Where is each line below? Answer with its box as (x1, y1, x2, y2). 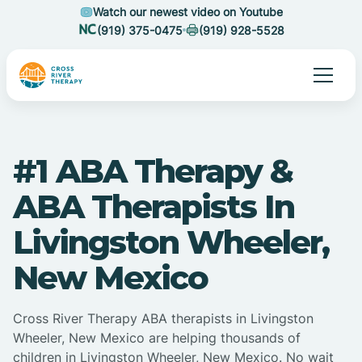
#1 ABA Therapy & (13, 151, 293, 192)
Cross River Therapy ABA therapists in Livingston (13, 310, 314, 327)
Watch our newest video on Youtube (92, 5, 283, 19)
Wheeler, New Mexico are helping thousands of (13, 330, 301, 347)
